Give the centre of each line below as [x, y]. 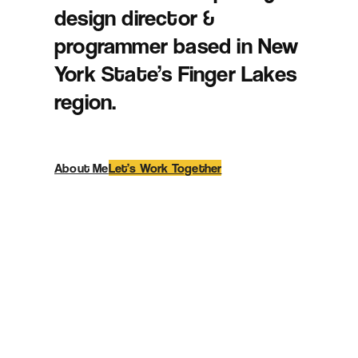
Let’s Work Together [165, 168]
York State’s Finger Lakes [175, 73]
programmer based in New [177, 45]
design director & [135, 17]
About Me [82, 168]
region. [86, 101]
